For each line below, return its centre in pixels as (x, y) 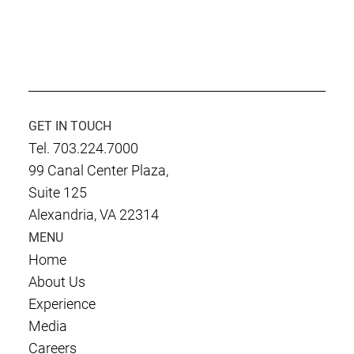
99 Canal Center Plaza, (98, 170)
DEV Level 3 (81, 88)
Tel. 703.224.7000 (83, 148)
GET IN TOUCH (70, 126)
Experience (62, 303)
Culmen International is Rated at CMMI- (169, 72)
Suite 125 (57, 192)
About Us (56, 281)
